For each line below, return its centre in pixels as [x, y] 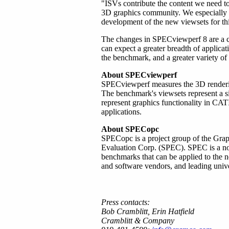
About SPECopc [130, 129]
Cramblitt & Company [138, 221]
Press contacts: [125, 202]
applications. [121, 112]
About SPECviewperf [139, 75]
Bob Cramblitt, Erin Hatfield [148, 211]
